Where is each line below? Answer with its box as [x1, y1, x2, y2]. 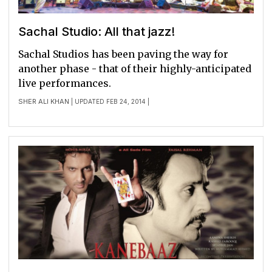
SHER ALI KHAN [18, 97, 69, 106]
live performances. [18, 77, 111, 90]
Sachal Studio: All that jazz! [18, 24, 175, 39]
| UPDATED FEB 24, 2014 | [69, 98, 149, 106]
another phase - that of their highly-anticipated [18, 63, 251, 75]
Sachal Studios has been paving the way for [18, 48, 228, 61]
